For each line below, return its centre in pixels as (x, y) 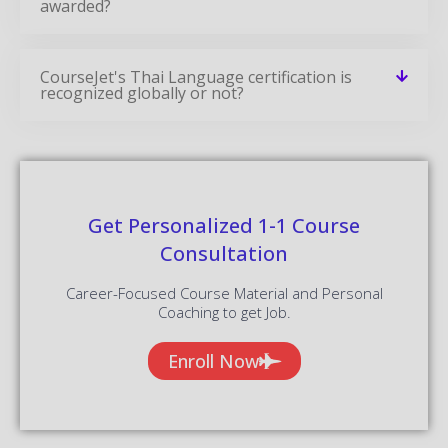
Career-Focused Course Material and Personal (224, 292)
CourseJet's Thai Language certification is (196, 76)
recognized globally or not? (142, 92)
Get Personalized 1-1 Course (224, 225)
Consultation (224, 253)
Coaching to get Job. (224, 311)
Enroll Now (213, 360)
